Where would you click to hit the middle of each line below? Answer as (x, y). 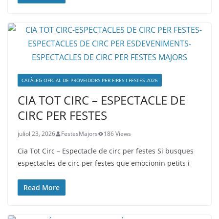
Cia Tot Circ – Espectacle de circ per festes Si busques (106, 151)
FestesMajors (79, 134)
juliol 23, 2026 (36, 134)
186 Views (117, 134)
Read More (42, 187)
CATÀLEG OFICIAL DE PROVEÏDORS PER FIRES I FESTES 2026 (90, 80)
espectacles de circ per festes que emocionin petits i (104, 163)
